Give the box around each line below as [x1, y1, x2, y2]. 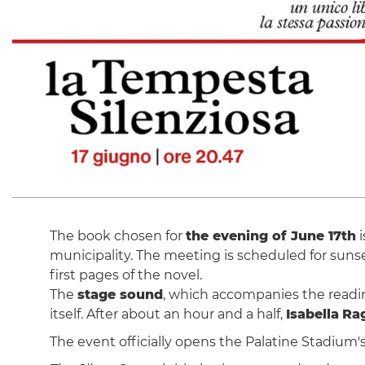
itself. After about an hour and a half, [49, 306, 286, 322]
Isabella [285, 306, 339, 322]
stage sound [77, 287, 163, 302]
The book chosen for [49, 228, 186, 244]
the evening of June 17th [185, 228, 356, 244]
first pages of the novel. [49, 267, 202, 283]
